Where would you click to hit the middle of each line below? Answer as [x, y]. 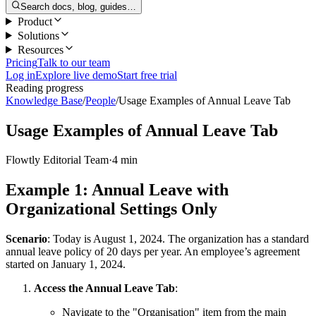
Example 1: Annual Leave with [117, 190]
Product [35, 21]
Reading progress [44, 87]
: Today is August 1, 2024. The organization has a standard [178, 239]
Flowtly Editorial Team [57, 160]
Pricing [22, 62]
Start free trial [147, 75]
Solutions [38, 35]
